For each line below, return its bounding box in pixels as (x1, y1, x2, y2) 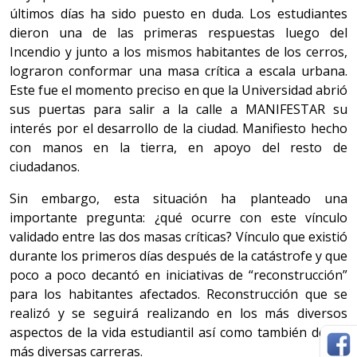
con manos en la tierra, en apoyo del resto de (10, 139, 347, 157)
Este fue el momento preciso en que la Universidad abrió (10, 81, 347, 100)
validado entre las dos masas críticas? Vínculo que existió (10, 228, 347, 246)
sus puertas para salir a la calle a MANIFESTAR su (10, 100, 347, 119)
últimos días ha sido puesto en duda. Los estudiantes (10, 5, 347, 23)
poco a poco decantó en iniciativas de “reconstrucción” (10, 266, 347, 284)
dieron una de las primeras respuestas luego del (10, 24, 347, 42)
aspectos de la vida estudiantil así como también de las (10, 324, 347, 342)
